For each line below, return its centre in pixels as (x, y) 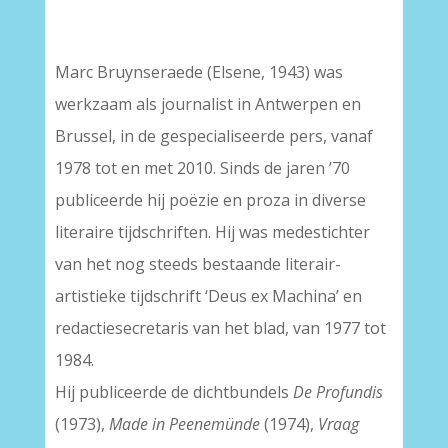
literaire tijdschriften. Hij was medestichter (212, 232)
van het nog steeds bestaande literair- (197, 264)
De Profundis (337, 392)
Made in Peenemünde (184, 424)
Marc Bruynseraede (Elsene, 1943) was (198, 72)
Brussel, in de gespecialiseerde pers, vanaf (213, 136)
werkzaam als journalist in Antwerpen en (207, 104)
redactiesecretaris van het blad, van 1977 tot (220, 328)
